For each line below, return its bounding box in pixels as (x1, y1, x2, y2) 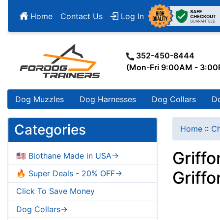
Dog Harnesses (80, 94, 136, 105)
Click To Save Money (16, 186, 95, 196)
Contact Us (60, 11, 103, 21)
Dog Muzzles (15, 94, 64, 105)
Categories (14, 121, 86, 138)
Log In (118, 11, 144, 21)
